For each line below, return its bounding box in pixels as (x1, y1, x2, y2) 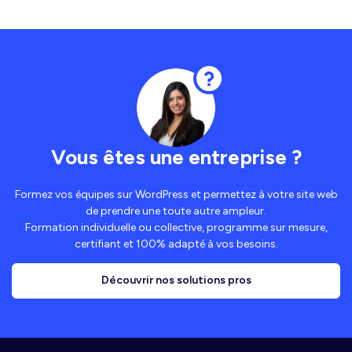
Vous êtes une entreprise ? (50, 144, 302, 170)
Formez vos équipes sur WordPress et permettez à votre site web (14, 187, 338, 201)
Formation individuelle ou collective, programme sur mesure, (24, 220, 328, 234)
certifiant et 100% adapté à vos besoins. (74, 236, 278, 251)
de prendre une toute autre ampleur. (86, 203, 266, 218)
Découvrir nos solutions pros (101, 273, 251, 288)
